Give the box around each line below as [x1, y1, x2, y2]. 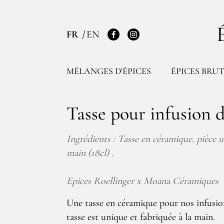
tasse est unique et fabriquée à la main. [66, 211, 215, 223]
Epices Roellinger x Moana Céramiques [66, 175, 218, 187]
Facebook [112, 34, 150, 47]
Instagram [132, 34, 172, 47]
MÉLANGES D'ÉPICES [66, 65, 151, 76]
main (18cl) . [66, 147, 113, 159]
